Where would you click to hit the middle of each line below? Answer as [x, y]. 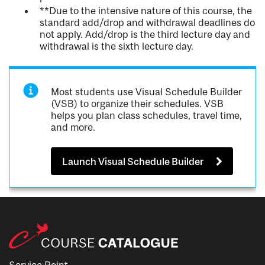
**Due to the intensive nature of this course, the [146, 11]
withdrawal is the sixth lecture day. [117, 46]
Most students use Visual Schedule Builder [147, 92]
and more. [73, 127]
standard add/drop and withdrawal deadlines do [147, 23]
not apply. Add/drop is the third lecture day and [145, 35]
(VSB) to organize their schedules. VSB [138, 104]
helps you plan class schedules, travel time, [147, 116]
